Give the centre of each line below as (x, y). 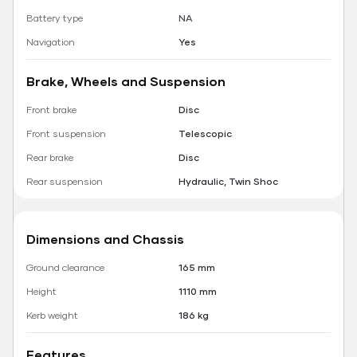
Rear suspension (65, 182)
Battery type (55, 18)
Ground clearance (65, 268)
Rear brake (50, 158)
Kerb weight (52, 316)
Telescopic (205, 134)
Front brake (51, 110)
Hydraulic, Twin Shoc (228, 182)
